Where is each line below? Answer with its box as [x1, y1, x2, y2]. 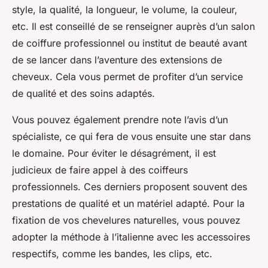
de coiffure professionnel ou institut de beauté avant [12, 37, 247, 50]
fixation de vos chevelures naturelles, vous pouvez [12, 214, 240, 227]
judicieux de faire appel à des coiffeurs [12, 164, 188, 176]
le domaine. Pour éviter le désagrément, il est [12, 147, 216, 160]
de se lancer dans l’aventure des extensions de [12, 54, 222, 66]
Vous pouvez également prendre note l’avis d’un [12, 114, 228, 126]
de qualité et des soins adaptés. [12, 87, 158, 100]
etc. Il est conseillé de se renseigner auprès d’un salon [12, 20, 255, 33]
